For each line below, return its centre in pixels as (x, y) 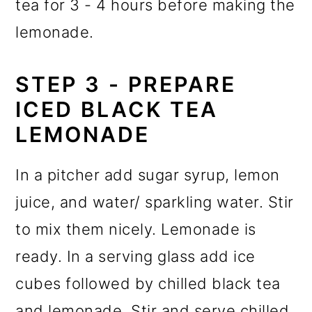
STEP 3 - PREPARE (126, 85)
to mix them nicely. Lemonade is (136, 229)
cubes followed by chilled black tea (148, 284)
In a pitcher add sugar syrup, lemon (148, 175)
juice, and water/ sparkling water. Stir (155, 202)
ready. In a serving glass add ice (135, 257)
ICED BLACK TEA (117, 110)
